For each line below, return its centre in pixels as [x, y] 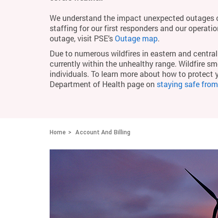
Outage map [136, 38]
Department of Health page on [103, 84]
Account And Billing [103, 132]
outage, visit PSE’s [82, 38]
